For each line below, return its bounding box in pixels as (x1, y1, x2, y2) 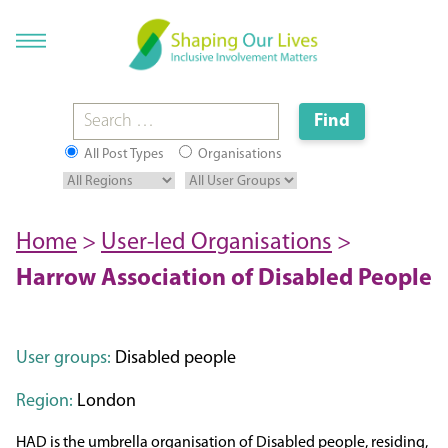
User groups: (16, 349, 111, 369)
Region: (16, 392, 73, 412)
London (73, 392, 136, 412)
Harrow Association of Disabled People (16, 267, 432, 292)
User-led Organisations (101, 231, 332, 256)
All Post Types (81, 146, 164, 162)
